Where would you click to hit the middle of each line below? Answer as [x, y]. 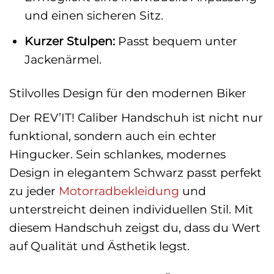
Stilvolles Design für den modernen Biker [128, 93]
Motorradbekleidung [119, 191]
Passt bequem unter [176, 41]
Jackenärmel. [63, 59]
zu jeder [34, 191]
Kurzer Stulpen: [69, 41]
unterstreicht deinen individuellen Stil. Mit [131, 209]
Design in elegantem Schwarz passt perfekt [135, 172]
